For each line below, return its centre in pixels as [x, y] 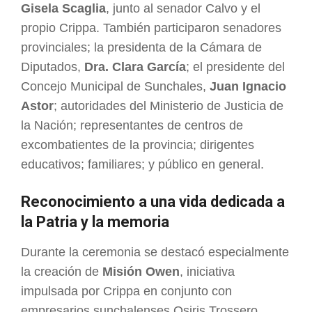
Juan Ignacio [248, 87]
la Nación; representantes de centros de [132, 126]
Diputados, [53, 67]
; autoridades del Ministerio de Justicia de [169, 106]
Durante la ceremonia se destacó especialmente [155, 252]
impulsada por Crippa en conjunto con [126, 291]
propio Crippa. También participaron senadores [151, 28]
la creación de [62, 272]
